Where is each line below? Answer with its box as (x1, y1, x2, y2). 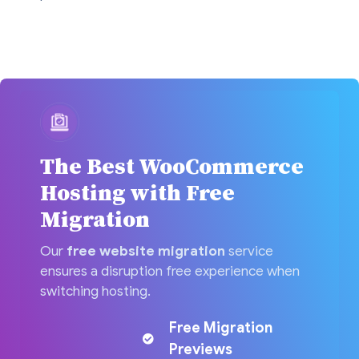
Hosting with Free (40, 179, 235, 208)
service (225, 242, 273, 260)
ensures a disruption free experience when (40, 262, 300, 280)
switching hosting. (40, 282, 151, 300)
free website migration (67, 242, 225, 260)
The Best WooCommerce (40, 152, 304, 181)
